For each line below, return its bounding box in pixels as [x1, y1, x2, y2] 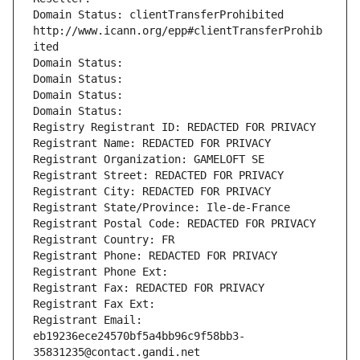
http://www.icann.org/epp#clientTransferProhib [33, 24, 322, 38]
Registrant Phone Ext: [33, 265, 168, 279]
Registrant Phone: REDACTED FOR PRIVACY [33, 249, 277, 263]
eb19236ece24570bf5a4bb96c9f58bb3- [33, 329, 245, 343]
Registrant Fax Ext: [33, 297, 155, 311]
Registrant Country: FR [33, 233, 174, 247]
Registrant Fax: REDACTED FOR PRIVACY [33, 281, 264, 295]
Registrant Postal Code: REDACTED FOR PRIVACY [33, 217, 316, 231]
